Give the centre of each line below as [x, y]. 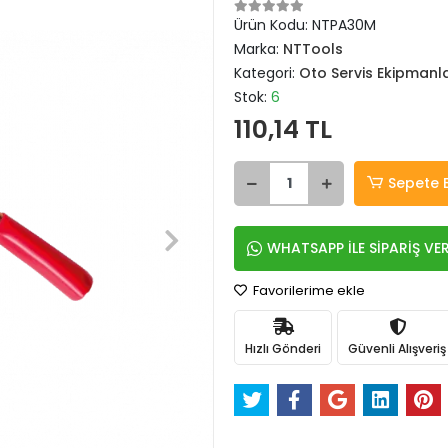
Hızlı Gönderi [283, 348]
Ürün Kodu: [273, 25]
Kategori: [266, 73]
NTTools [313, 49]
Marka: [258, 49]
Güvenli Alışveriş [397, 348]
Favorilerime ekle [307, 290]
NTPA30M [344, 25]
